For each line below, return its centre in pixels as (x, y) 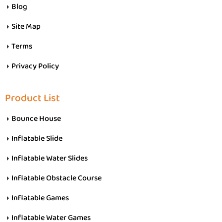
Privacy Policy (35, 66)
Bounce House (36, 118)
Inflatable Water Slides (50, 158)
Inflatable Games (40, 198)
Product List (32, 98)
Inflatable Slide (37, 138)
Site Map (26, 26)
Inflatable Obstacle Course (56, 178)
